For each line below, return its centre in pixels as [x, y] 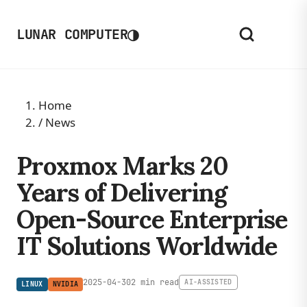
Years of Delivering [122, 193]
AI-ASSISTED [208, 282]
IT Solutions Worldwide [147, 246]
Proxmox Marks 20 [122, 166]
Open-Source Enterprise [152, 219]
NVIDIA [65, 284]
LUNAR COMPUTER [72, 34]
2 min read [155, 282]
